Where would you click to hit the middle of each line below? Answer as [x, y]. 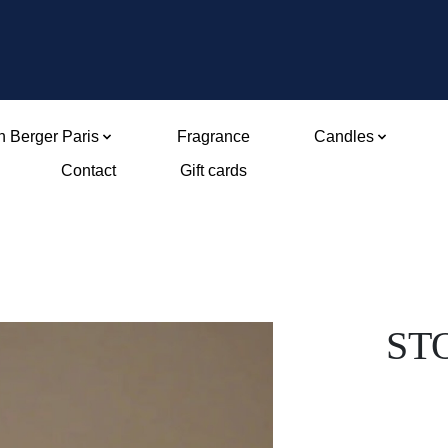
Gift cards [214, 170]
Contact [89, 170]
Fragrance [213, 136]
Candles [343, 136]
